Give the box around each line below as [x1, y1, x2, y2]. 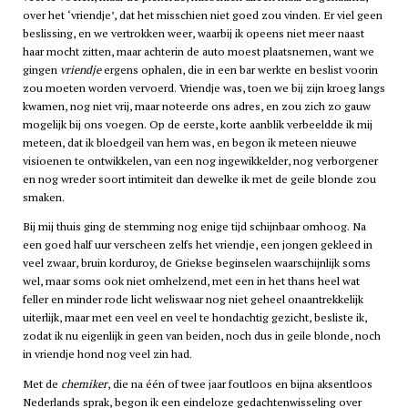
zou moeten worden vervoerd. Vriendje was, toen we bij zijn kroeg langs [22, 79, 385, 96]
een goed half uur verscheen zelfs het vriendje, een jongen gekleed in [22, 237, 372, 253]
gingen [22, 61, 60, 77]
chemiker [60, 375, 107, 392]
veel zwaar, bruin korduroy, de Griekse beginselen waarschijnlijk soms [22, 255, 371, 271]
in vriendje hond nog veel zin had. [22, 346, 192, 362]
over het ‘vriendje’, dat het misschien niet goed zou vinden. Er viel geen [22, 6, 382, 23]
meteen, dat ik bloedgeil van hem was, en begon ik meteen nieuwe [22, 134, 357, 150]
